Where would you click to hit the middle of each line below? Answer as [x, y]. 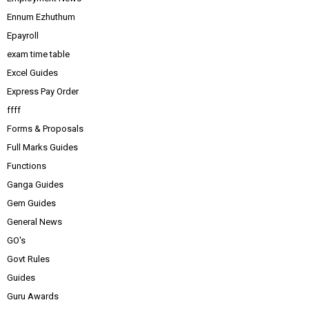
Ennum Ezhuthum [41, 17]
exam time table [38, 54]
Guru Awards [33, 296]
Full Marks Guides [42, 147]
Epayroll [23, 36]
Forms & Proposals [45, 129]
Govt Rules [28, 259]
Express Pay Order [43, 91]
